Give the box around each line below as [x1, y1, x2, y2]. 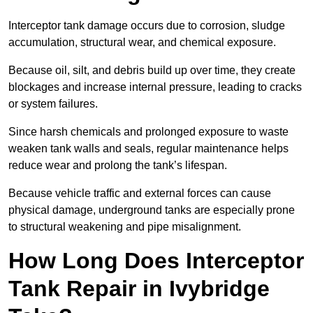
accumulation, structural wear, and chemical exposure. [8, 36, 279, 49]
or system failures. [8, 98, 101, 110]
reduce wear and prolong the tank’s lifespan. [8, 159, 230, 172]
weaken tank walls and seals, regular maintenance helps [8, 143, 289, 155]
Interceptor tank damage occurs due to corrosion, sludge [8, 20, 285, 32]
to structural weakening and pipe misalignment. [8, 221, 241, 233]
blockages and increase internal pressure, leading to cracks [8, 81, 302, 94]
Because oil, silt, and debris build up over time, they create [8, 64, 296, 77]
